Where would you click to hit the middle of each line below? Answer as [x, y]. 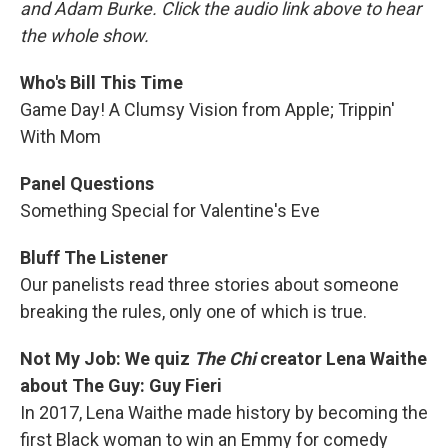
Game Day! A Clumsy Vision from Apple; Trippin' [207, 109]
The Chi [225, 358]
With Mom [60, 136]
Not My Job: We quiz [107, 358]
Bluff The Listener [94, 257]
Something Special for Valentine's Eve [170, 210]
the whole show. [84, 35]
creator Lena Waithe [341, 358]
